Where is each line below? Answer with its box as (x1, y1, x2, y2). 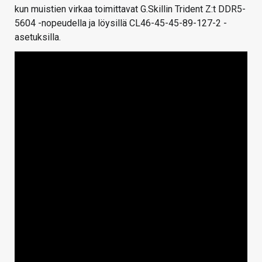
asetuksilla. (15, 32, 61, 43)
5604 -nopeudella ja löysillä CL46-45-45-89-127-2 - (15, 18, 227, 29)
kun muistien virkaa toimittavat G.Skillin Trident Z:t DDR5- (15, 4, 246, 15)
